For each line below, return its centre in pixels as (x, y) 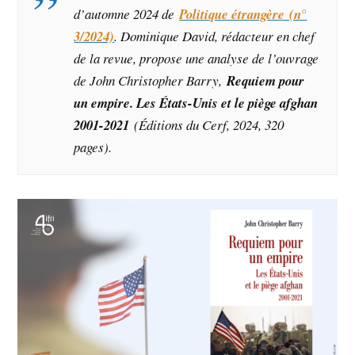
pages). (93, 147)
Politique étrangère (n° (243, 13)
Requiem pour (266, 80)
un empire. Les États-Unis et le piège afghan (196, 102)
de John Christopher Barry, (148, 80)
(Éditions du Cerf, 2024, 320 (209, 124)
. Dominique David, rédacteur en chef (215, 36)
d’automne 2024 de (127, 13)
